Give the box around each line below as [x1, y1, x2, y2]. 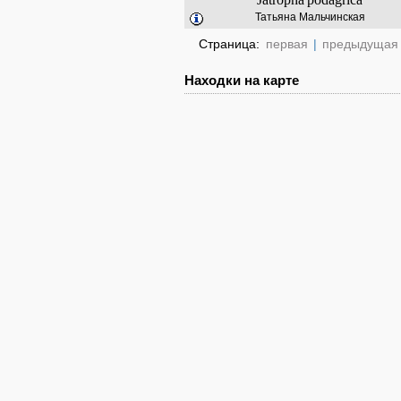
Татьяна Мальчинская [254, 11, 365, 23]
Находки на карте [184, 73, 299, 88]
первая [266, 37, 308, 51]
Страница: [199, 37, 263, 51]
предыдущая [322, 37, 398, 51]
